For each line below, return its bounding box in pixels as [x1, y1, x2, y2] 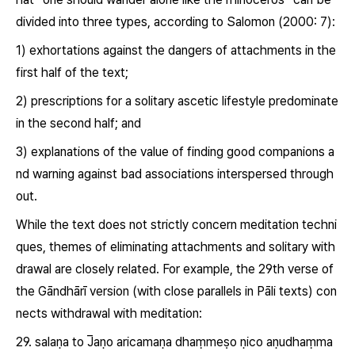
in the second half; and [16, 116, 141, 131]
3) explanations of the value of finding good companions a [16, 144, 334, 159]
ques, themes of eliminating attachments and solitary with [16, 239, 335, 254]
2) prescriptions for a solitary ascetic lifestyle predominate [16, 94, 338, 109]
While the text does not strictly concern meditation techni [16, 217, 337, 232]
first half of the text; [16, 65, 128, 80]
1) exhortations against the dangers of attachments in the [16, 43, 336, 58]
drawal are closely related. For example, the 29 [16, 261, 273, 277]
